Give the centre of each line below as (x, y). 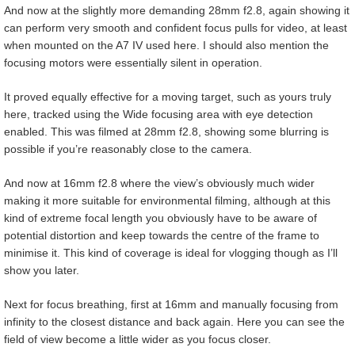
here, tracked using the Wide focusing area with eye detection (158, 115)
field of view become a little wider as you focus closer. (137, 340)
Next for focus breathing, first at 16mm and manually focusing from (171, 305)
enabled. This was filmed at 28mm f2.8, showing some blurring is (166, 132)
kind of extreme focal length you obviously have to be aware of (160, 218)
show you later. (42, 271)
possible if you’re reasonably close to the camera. (128, 149)
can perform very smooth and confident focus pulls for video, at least (176, 28)
